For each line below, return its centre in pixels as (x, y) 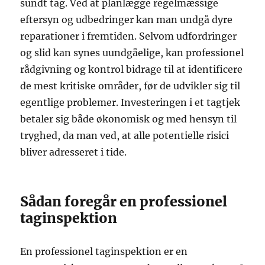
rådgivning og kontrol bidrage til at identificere (132, 69)
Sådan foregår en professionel (124, 201)
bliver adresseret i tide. (74, 152)
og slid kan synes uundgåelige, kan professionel (132, 52)
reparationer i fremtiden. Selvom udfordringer (129, 36)
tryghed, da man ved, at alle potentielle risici (125, 135)
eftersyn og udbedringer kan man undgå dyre (127, 19)
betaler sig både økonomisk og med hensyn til (129, 119)
